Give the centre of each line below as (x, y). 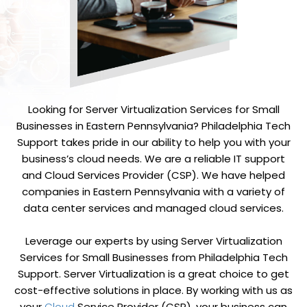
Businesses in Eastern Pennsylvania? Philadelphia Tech (153, 126)
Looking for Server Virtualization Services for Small (153, 110)
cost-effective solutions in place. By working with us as (153, 291)
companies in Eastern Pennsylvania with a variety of (153, 192)
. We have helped (241, 175)
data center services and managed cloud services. (153, 208)
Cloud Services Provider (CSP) (121, 175)
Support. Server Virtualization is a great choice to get (153, 274)
